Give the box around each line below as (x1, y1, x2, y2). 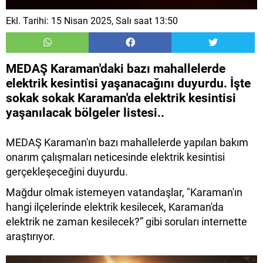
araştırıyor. (6, 230, 55, 243)
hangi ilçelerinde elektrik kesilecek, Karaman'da (6, 201, 224, 214)
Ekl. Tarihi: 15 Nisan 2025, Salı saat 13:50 (6, 15, 178, 27)
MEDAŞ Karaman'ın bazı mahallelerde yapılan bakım (6, 136, 248, 149)
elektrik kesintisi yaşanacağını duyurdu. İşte (6, 76, 251, 91)
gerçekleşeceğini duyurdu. (6, 166, 128, 178)
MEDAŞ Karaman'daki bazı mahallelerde (6, 62, 225, 76)
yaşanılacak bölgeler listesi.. (6, 106, 164, 120)
